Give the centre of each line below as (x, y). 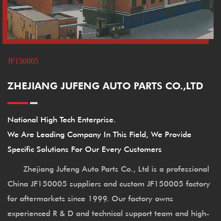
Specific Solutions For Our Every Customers (85, 148)
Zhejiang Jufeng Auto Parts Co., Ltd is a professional (108, 168)
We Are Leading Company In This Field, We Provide (99, 134)
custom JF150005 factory (165, 183)
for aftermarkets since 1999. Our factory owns (90, 198)
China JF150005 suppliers (54, 183)
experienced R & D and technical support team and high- (108, 213)
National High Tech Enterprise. (62, 119)
